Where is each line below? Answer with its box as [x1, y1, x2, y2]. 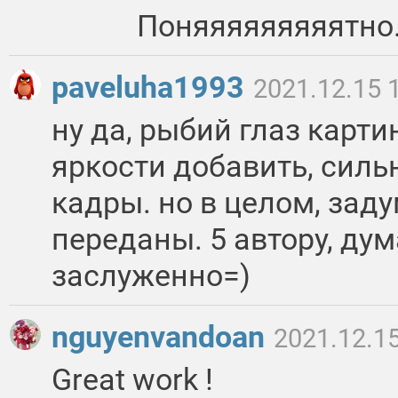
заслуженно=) [52, 258, 251, 294]
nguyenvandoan [52, 319, 272, 355]
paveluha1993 [52, 69, 251, 106]
